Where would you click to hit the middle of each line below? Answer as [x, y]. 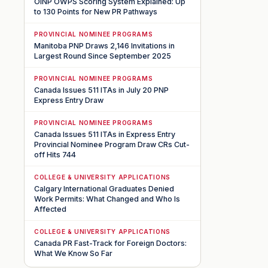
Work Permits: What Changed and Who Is [107, 199]
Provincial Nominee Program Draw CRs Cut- [112, 144]
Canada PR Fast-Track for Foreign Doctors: [110, 243]
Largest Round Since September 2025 [103, 56]
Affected [50, 209]
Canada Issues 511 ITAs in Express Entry [105, 134]
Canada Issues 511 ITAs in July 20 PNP [101, 90]
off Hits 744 [55, 154]
